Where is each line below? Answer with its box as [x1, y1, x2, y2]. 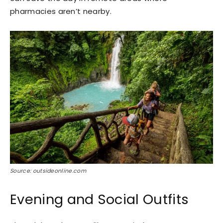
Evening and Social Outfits [10, 190, 189, 209]
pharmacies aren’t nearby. [10, 6, 112, 17]
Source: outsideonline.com [10, 166, 86, 175]
